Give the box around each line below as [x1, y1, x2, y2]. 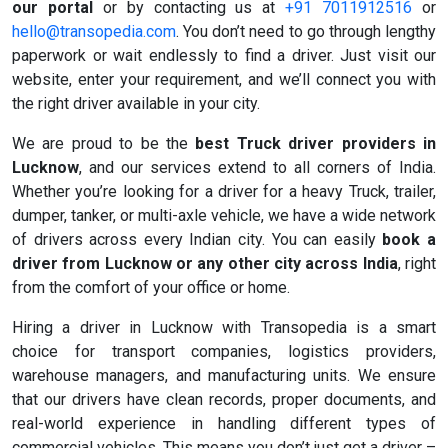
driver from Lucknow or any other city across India [12, 254, 398, 274]
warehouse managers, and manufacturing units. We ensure [12, 366, 436, 386]
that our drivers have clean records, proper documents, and [12, 390, 436, 410]
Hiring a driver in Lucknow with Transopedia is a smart [12, 318, 436, 338]
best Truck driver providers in [195, 134, 437, 154]
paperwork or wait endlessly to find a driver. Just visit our [12, 46, 436, 66]
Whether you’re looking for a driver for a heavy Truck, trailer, [12, 182, 436, 202]
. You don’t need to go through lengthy [176, 22, 436, 42]
